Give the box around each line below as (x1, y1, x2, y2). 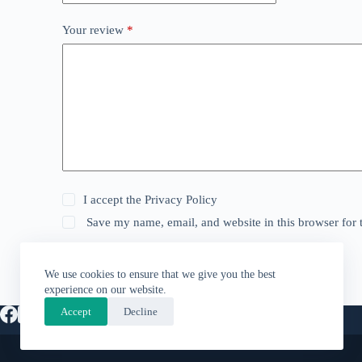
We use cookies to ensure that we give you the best (44, 268, 276, 280)
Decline (124, 305, 158, 318)
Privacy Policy (144, 192, 217, 206)
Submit (78, 258, 115, 271)
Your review (62, 23, 128, 37)
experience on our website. (44, 284, 166, 296)
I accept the (82, 192, 145, 206)
